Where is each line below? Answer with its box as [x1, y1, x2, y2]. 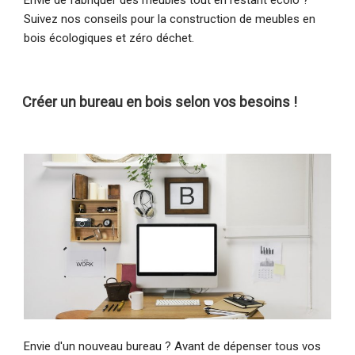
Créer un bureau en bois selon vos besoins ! [22, 93, 297, 110]
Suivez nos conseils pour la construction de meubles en [24, 11, 315, 26]
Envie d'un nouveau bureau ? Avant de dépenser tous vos [24, 338, 321, 353]
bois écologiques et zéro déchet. [24, 30, 194, 45]
